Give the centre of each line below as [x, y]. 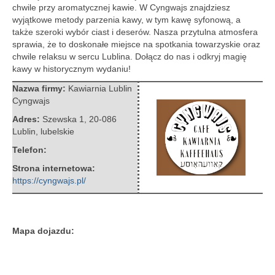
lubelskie [57, 131]
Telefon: [29, 150]
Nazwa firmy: [40, 88]
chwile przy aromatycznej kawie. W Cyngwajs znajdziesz [121, 7]
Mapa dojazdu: [43, 231]
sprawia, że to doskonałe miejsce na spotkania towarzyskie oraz [136, 44]
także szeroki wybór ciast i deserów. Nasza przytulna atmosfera [135, 32]
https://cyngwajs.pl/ [49, 180]
